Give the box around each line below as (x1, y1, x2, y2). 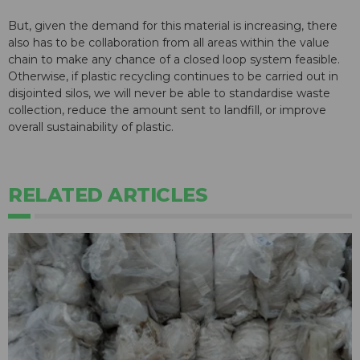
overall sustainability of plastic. (8, 120, 174, 135)
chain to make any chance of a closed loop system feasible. (8, 52, 340, 67)
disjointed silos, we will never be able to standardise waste (8, 86, 330, 101)
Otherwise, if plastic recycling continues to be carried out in (8, 69, 338, 84)
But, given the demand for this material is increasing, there (8, 18, 337, 34)
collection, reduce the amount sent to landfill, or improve (8, 103, 326, 118)
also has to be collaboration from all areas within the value (8, 35, 329, 51)
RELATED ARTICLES (8, 183, 207, 207)
